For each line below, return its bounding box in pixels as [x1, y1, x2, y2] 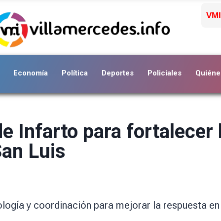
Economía [13, 68, 48, 77]
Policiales [147, 68, 182, 77]
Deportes [102, 68, 134, 77]
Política [62, 68, 88, 77]
